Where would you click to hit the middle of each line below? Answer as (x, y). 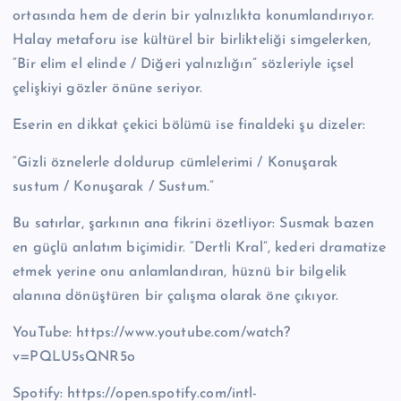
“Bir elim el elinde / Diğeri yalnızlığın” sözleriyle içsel (183, 65)
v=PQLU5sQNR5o (74, 357)
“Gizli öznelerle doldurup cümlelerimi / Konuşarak (175, 162)
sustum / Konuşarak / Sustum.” (114, 187)
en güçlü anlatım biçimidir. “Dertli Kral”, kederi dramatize (200, 247)
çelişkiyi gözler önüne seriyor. (108, 89)
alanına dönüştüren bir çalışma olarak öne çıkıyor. (176, 296)
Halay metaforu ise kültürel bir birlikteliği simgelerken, (192, 41)
